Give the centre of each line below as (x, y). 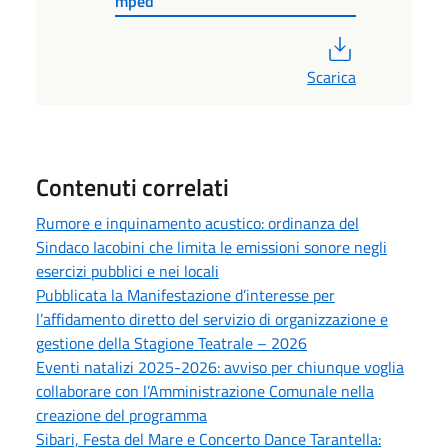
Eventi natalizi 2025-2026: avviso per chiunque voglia (220, 366)
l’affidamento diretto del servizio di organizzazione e (212, 318)
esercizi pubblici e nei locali (127, 270)
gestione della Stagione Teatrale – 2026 (171, 342)
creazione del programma (121, 414)
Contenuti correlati (132, 186)
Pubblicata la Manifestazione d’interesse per (185, 294)
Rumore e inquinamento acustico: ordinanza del (197, 222)
